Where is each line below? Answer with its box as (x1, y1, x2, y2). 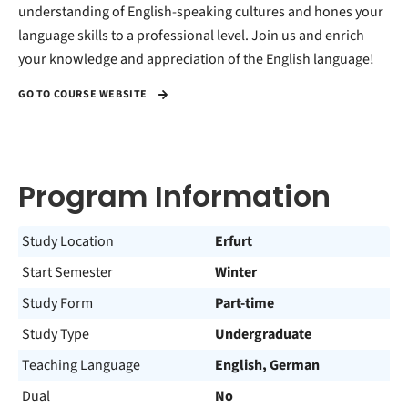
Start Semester (22, 262, 113, 282)
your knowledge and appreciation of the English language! (18, 49, 374, 69)
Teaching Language (22, 355, 140, 375)
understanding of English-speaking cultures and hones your (18, 2, 383, 22)
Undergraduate (215, 324, 311, 344)
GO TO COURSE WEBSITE (18, 87, 150, 103)
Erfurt (215, 231, 252, 251)
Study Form (22, 293, 93, 313)
